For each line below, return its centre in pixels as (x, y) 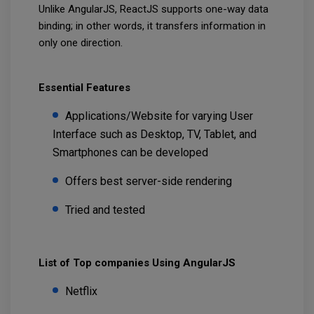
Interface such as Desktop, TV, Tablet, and (155, 135)
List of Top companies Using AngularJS (137, 263)
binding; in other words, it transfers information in (152, 26)
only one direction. (82, 43)
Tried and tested (107, 210)
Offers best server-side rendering (150, 182)
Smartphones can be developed (132, 153)
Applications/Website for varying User (159, 116)
